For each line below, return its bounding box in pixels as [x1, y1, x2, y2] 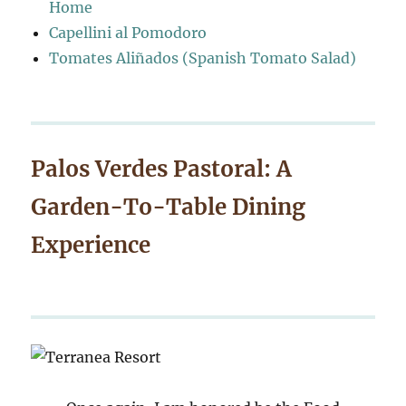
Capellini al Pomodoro [49, 24, 208, 42]
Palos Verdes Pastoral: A [31, 155, 293, 183]
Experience [31, 231, 151, 259]
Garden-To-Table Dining [31, 193, 306, 221]
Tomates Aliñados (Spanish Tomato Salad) [49, 49, 357, 67]
